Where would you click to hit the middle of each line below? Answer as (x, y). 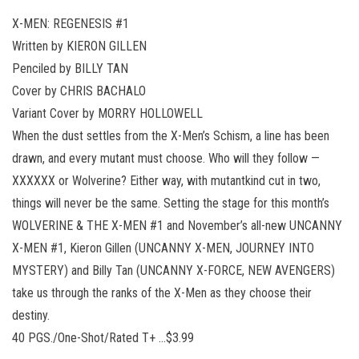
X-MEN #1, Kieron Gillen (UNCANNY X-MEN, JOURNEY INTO (163, 248)
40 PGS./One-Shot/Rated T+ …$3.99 (103, 337)
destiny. (31, 315)
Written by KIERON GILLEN (79, 46)
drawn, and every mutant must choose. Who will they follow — (166, 158)
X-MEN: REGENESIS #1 (71, 23)
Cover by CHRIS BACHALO (79, 91)
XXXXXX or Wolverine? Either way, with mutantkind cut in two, (166, 180)
